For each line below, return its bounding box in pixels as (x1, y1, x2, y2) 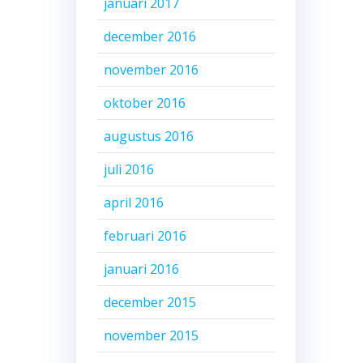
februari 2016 (103, 227, 186, 246)
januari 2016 (103, 260, 179, 279)
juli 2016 (103, 160, 154, 179)
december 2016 (103, 28, 196, 46)
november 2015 (103, 327, 199, 345)
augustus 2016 (103, 127, 194, 146)
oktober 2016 (103, 94, 186, 113)
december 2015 (103, 293, 196, 312)
